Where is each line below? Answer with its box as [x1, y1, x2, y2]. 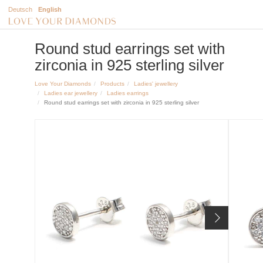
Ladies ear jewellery [44, 90, 97, 96]
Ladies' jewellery [134, 80, 178, 87]
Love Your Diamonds [35, 80, 91, 87]
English [38, 6, 62, 13]
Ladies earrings [107, 90, 149, 96]
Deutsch [8, 6, 32, 13]
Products [100, 80, 124, 87]
